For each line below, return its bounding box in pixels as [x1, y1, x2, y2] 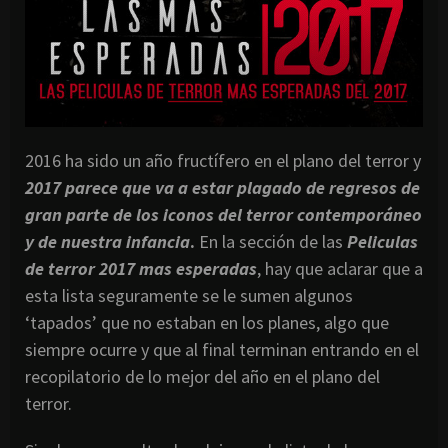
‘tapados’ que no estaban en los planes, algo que [25, 310, 389, 334]
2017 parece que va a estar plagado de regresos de [25, 175, 420, 199]
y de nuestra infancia [25, 229, 190, 253]
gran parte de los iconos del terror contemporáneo [25, 202, 422, 226]
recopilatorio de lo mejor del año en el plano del [25, 364, 380, 388]
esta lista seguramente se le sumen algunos [25, 283, 353, 307]
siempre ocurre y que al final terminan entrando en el [25, 337, 419, 361]
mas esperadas [135, 256, 257, 280]
